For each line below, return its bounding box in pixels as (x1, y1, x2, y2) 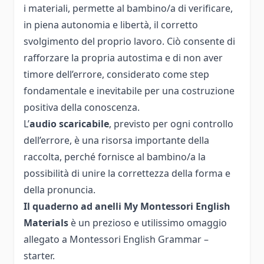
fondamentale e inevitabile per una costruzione (24, 84, 235, 97)
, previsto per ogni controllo (109, 117, 233, 130)
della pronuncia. (24, 183, 95, 196)
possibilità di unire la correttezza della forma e (24, 166, 230, 180)
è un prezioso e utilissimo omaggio (71, 216, 227, 229)
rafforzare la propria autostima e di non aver (24, 51, 223, 64)
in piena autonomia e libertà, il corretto (24, 18, 198, 31)
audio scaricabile (29, 117, 109, 130)
